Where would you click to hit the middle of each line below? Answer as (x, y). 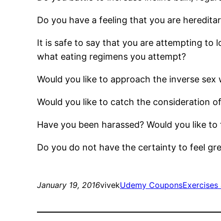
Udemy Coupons (151, 185)
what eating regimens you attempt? (112, 57)
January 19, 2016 (69, 185)
